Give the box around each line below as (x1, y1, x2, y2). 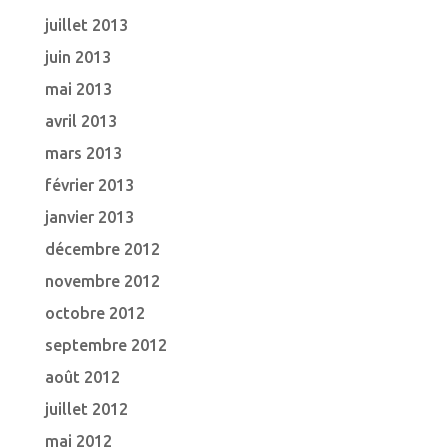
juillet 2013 (44, 16, 128, 34)
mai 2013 (44, 80, 112, 98)
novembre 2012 (44, 272, 160, 290)
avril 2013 (44, 112, 117, 130)
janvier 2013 (44, 208, 134, 226)
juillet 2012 (44, 400, 128, 418)
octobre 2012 (44, 304, 145, 322)
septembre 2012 (44, 336, 167, 354)
